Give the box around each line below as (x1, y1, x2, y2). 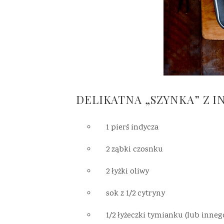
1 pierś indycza (106, 122, 158, 133)
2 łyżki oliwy (106, 166, 149, 177)
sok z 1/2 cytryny (106, 188, 165, 199)
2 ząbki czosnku (106, 144, 163, 155)
